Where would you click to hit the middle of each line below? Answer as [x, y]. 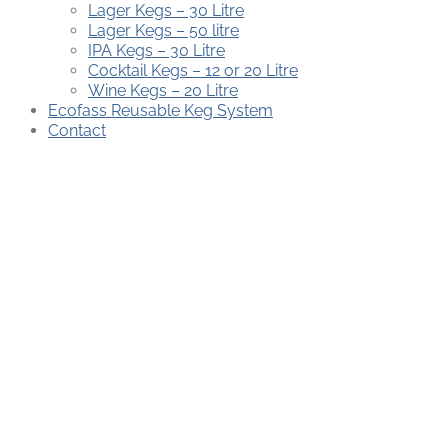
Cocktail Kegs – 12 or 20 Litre [193, 71]
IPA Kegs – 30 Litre [156, 51]
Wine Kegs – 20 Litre [163, 91]
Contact [77, 131]
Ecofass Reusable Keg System [160, 111]
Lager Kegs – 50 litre [163, 31]
